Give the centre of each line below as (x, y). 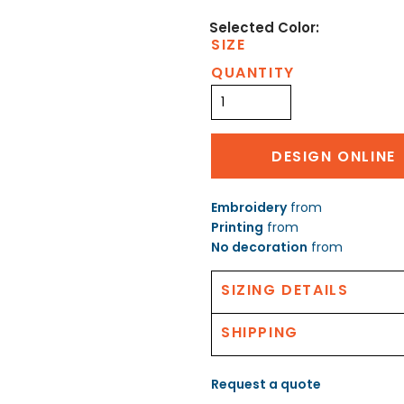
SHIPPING (260, 332)
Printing (237, 227)
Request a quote (266, 384)
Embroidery (249, 207)
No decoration (259, 247)
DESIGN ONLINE (334, 156)
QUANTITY (253, 72)
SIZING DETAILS (285, 289)
